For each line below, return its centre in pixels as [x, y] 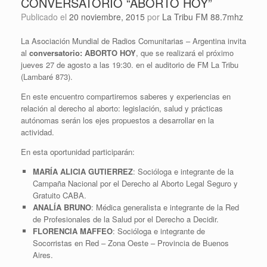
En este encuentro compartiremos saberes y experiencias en [126, 97]
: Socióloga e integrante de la [183, 172]
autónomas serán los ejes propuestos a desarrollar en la [117, 120]
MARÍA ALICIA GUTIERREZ [83, 172]
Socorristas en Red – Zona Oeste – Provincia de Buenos [131, 243]
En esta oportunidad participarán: [78, 152]
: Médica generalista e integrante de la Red [165, 207]
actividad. [38, 132]
